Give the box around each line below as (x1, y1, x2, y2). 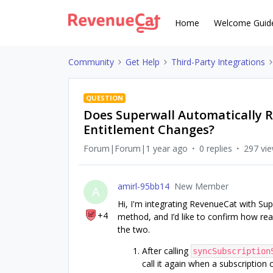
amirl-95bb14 (118, 180, 169, 192)
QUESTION (86, 93, 123, 102)
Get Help (126, 56, 160, 68)
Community (68, 56, 114, 68)
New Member (174, 180, 229, 192)
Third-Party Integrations (171, 56, 265, 68)
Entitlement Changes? (83, 121, 214, 138)
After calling (142, 245, 191, 257)
